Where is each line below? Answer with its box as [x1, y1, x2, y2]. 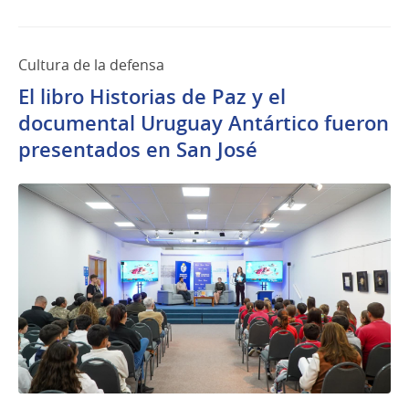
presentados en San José [18, 136, 257, 164]
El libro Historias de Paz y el [18, 83, 286, 111]
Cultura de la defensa [18, 55, 164, 76]
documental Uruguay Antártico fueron [18, 110, 389, 138]
